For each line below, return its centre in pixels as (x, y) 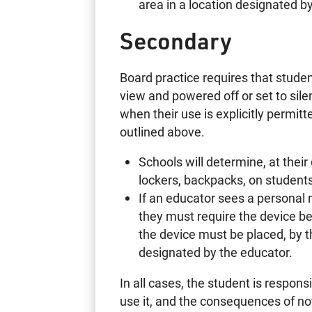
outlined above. (163, 131)
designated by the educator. (215, 252)
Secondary (176, 40)
